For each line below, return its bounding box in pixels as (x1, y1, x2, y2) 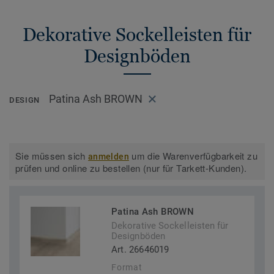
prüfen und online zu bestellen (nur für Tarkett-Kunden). (15, 161, 247, 175)
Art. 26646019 (111, 244, 169, 256)
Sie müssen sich (15, 149, 89, 163)
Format (111, 262, 143, 273)
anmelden (88, 152, 129, 162)
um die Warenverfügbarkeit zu (128, 149, 257, 163)
